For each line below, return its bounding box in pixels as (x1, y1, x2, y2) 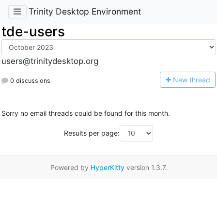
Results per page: (64, 129, 120, 138)
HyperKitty (90, 163, 124, 171)
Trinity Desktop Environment (28, 6, 141, 17)
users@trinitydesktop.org (1, 56, 98, 66)
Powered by (50, 163, 91, 171)
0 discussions (8, 77, 50, 84)
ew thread (178, 75, 210, 84)
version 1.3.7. (124, 163, 167, 171)
